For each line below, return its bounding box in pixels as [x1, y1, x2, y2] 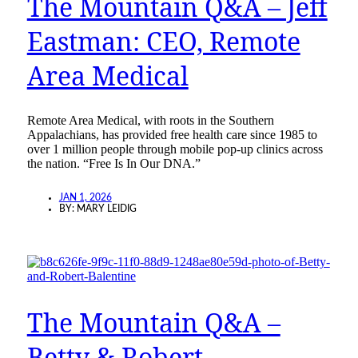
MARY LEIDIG [76, 204, 137, 214]
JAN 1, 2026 [58, 193, 112, 203]
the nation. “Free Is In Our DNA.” [26, 157, 201, 171]
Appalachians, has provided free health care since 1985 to [26, 128, 317, 142]
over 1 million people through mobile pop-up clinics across [26, 142, 323, 157]
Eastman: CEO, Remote [26, 23, 300, 58]
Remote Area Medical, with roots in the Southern [26, 113, 274, 128]
